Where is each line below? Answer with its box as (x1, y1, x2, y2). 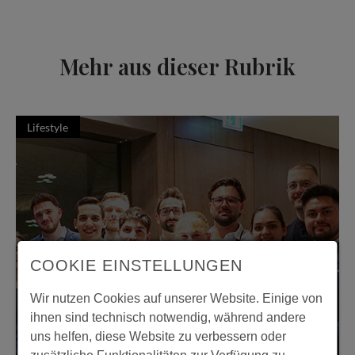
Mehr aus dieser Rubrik (59, 52, 296, 81)
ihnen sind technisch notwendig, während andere (30, 311, 307, 324)
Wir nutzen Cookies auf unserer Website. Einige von (30, 292, 323, 305)
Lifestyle (27, 120, 69, 134)
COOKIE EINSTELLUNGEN (30, 257, 243, 274)
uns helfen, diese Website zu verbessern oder (30, 330, 287, 343)
